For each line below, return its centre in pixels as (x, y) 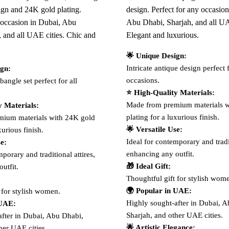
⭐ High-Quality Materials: (170, 92)
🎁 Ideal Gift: (148, 166)
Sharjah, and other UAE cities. (174, 215)
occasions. (143, 80)
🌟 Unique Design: (156, 55)
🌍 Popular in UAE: (159, 190)
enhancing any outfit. (160, 154)
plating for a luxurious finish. (173, 117)
